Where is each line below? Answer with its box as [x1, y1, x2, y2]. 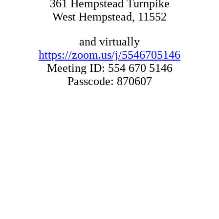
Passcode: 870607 [67, 74, 152, 88]
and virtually [79, 35, 140, 48]
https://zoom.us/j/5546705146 [39, 48, 180, 61]
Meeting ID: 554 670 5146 [46, 61, 173, 74]
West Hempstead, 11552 [52, 10, 167, 23]
